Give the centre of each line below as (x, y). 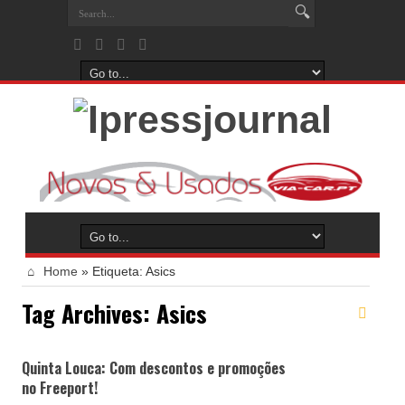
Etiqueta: (119, 272)
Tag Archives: (89, 314)
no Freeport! (60, 388)
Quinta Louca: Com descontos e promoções (154, 368)
